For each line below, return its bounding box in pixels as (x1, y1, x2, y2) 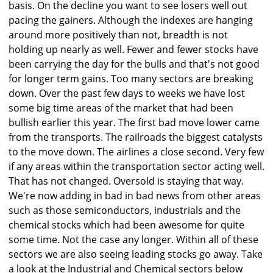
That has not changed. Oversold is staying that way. (9, 174, 244, 188)
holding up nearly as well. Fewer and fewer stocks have (9, 43, 258, 57)
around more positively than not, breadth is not (9, 28, 228, 42)
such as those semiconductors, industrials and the (9, 204, 241, 218)
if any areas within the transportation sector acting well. (9, 160, 264, 174)
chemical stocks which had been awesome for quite (9, 218, 244, 232)
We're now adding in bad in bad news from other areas (9, 189, 261, 203)
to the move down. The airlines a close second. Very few (9, 145, 264, 159)
